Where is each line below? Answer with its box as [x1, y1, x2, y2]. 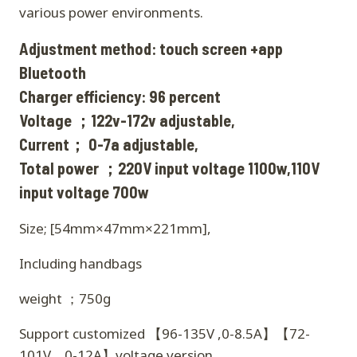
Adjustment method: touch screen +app [19, 39, 283, 59]
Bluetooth [19, 63, 86, 83]
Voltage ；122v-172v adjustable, [19, 111, 235, 131]
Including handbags [19, 254, 142, 273]
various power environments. [19, 3, 203, 22]
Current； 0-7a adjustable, [19, 135, 198, 155]
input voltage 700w [19, 182, 149, 202]
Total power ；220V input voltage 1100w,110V [19, 159, 320, 178]
